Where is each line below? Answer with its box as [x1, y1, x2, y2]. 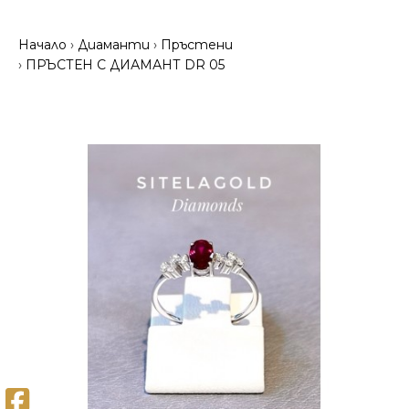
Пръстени [161, 37, 233, 53]
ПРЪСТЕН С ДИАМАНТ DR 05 [26, 57, 225, 73]
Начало [18, 37, 67, 53]
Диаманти [78, 37, 150, 53]
